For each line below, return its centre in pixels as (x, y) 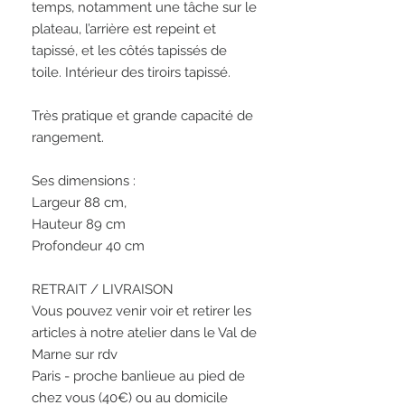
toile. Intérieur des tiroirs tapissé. (133, 73)
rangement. (68, 138)
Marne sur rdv (75, 355)
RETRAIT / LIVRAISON (103, 290)
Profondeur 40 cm (90, 246)
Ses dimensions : (84, 181)
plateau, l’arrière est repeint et (124, 29)
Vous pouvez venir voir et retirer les (141, 311)
